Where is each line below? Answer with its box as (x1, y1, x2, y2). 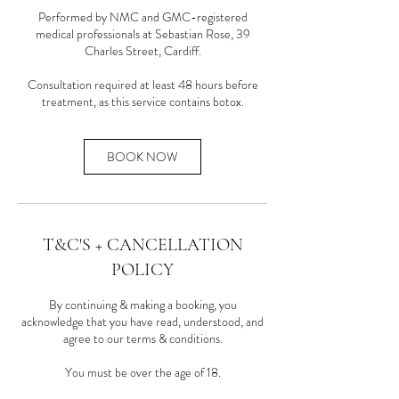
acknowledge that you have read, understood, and (21, 313, 264, 331)
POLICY (111, 259, 174, 281)
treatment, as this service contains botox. (41, 93, 244, 111)
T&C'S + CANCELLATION (42, 234, 243, 256)
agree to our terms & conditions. (62, 330, 223, 348)
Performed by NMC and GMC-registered (37, 8, 248, 27)
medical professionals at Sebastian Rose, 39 (35, 25, 250, 44)
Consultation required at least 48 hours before (27, 76, 258, 94)
